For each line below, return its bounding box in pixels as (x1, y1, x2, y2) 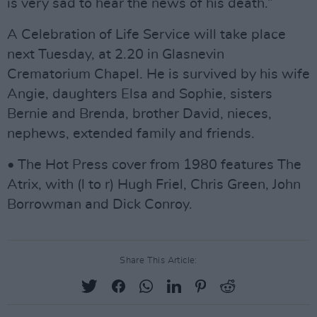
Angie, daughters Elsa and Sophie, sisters (7, 87, 272, 101)
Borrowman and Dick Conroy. (7, 197, 192, 212)
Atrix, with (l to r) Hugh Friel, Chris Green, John (7, 178, 301, 192)
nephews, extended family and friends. (7, 127, 255, 141)
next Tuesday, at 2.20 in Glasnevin (7, 47, 224, 62)
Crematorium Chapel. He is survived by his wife (7, 67, 310, 81)
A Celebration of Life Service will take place (7, 28, 286, 42)
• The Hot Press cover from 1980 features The (7, 158, 301, 172)
